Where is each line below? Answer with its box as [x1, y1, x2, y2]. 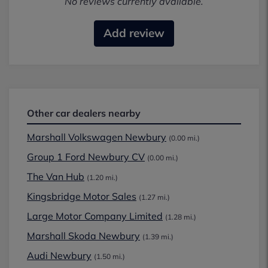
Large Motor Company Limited [27, 210, 163, 222]
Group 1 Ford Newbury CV [27, 151, 145, 163]
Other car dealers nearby [27, 107, 141, 119]
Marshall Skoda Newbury [27, 230, 140, 242]
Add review [103, 26, 165, 40]
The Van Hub [27, 170, 84, 182]
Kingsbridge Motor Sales [27, 190, 136, 202]
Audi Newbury [27, 249, 92, 261]
